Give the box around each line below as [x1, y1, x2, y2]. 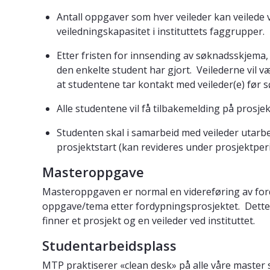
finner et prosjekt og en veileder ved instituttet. [42, 214, 255, 228]
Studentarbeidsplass [42, 236, 177, 255]
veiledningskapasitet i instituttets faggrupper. [57, 25, 265, 39]
